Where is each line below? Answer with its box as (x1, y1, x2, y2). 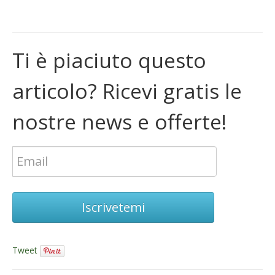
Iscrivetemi (82, 198, 145, 215)
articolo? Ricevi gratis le (12, 76, 242, 105)
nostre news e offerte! (12, 107, 227, 136)
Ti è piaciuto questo (12, 45, 206, 74)
